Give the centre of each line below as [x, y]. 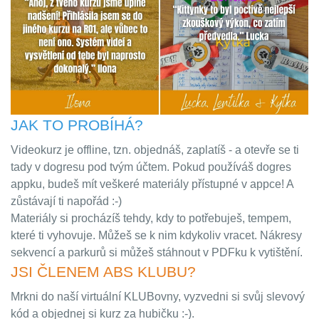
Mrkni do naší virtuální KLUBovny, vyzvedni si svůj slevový [158, 297]
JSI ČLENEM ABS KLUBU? [103, 272]
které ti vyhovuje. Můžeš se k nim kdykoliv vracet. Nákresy [156, 236]
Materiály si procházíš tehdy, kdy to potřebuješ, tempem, [151, 219]
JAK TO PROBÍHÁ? [77, 125]
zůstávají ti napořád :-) [68, 202]
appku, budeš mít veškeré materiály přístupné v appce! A [152, 184]
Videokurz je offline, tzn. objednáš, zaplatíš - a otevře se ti [155, 150]
